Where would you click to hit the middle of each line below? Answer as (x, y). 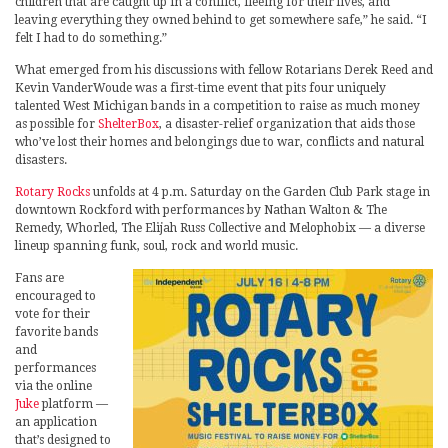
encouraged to (55, 295)
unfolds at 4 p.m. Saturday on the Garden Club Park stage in (260, 191)
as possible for (56, 123)
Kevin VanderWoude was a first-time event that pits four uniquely (200, 87)
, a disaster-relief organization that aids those (287, 123)
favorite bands (56, 331)
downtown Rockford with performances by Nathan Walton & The (201, 209)
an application (56, 421)
